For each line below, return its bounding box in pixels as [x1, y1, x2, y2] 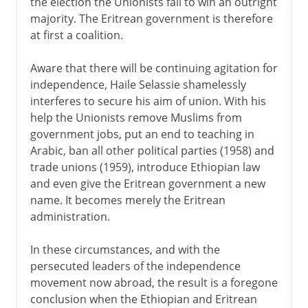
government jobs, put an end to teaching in [30, 126, 254, 142]
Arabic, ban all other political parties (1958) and [30, 142, 274, 158]
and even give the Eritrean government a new [30, 175, 265, 191]
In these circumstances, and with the [30, 241, 220, 257]
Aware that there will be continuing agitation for [30, 60, 278, 76]
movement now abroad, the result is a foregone [30, 274, 278, 290]
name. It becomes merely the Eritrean [30, 192, 225, 208]
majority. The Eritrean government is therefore [30, 10, 273, 26]
